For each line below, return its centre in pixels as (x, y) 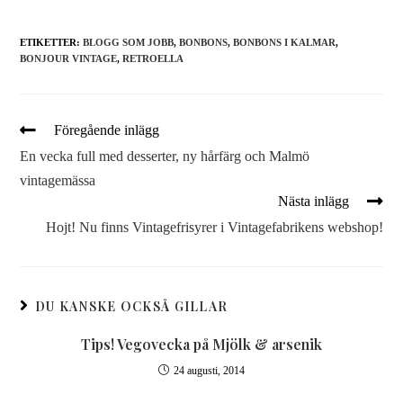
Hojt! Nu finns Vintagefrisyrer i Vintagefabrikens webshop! (214, 227)
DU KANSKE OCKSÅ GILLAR (131, 306)
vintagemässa (58, 180)
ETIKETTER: (52, 42)
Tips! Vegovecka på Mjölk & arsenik (201, 344)
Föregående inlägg (107, 130)
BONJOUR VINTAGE (69, 58)
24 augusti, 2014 (209, 371)
